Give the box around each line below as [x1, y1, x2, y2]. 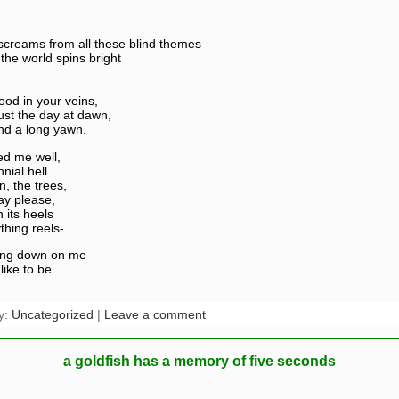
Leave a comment [103, 307, 206, 322]
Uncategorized [11, 307, 94, 322]
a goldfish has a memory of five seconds [62, 354, 336, 370]
